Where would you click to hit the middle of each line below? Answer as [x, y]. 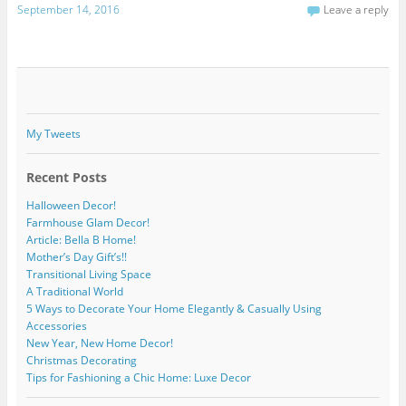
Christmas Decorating [81, 361]
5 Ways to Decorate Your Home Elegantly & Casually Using [174, 309]
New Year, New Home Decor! [99, 343]
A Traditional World [74, 292]
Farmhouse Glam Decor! [87, 223]
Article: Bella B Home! [81, 240]
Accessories [56, 326]
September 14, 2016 [68, 10]
